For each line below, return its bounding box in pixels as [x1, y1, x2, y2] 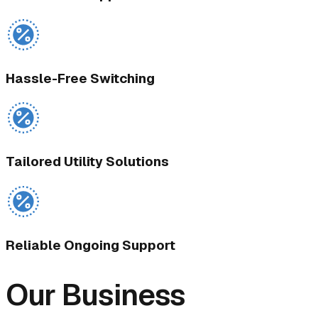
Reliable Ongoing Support [6, 236, 175, 254]
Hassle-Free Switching [6, 69, 155, 87]
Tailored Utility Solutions [6, 153, 169, 171]
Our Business [6, 275, 186, 314]
